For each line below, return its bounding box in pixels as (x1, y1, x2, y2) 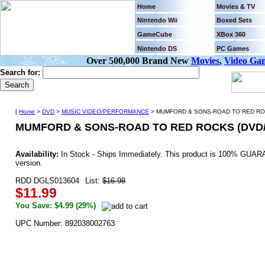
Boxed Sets (216, 17, 252, 24)
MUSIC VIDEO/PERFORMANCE (62, 108, 149, 115)
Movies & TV (216, 3, 255, 10)
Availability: (15, 150, 59, 159)
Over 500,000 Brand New (86, 56, 191, 66)
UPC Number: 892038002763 (15, 218, 115, 228)
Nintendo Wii (137, 17, 177, 24)
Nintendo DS (137, 45, 177, 52)
